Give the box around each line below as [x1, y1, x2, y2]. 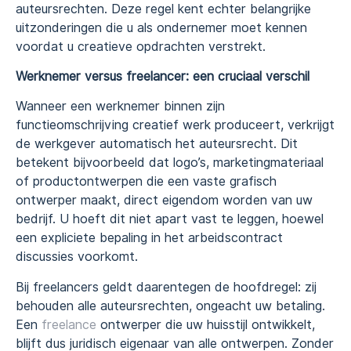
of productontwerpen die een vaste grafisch [16, 174, 277, 190]
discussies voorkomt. [16, 249, 138, 265]
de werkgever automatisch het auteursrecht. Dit [16, 136, 298, 152]
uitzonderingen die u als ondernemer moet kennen [16, 20, 307, 35]
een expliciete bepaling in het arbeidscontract [16, 230, 283, 246]
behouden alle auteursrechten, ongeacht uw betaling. [16, 298, 325, 313]
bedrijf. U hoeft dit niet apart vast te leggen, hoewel [16, 212, 324, 227]
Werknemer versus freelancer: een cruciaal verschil [16, 68, 309, 84]
